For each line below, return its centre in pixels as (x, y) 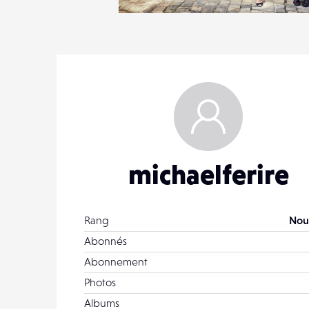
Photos (100, 282)
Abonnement (116, 261)
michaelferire (208, 175)
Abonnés (106, 241)
